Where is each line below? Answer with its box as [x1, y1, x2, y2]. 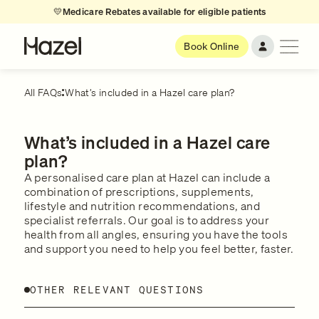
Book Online [184, 40, 240, 53]
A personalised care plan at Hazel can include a [23, 169, 271, 185]
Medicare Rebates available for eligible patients [62, 6, 266, 18]
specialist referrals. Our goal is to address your [23, 212, 270, 228]
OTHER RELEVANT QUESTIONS [29, 283, 204, 296]
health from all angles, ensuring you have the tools [23, 226, 288, 242]
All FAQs [23, 85, 63, 99]
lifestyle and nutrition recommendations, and [23, 198, 261, 214]
